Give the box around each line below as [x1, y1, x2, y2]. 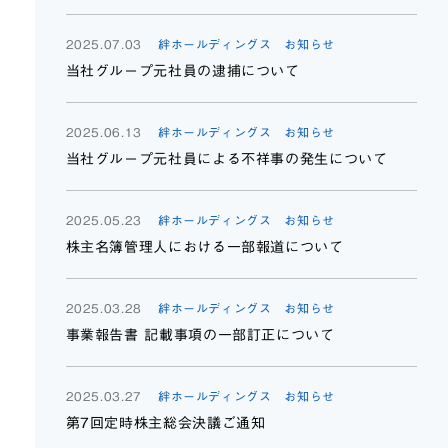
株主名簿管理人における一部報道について [65, 240, 344, 254]
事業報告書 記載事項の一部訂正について [65, 328, 335, 342]
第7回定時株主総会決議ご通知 [65, 416, 266, 430]
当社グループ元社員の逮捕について [65, 64, 300, 78]
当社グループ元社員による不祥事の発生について [65, 152, 388, 166]
